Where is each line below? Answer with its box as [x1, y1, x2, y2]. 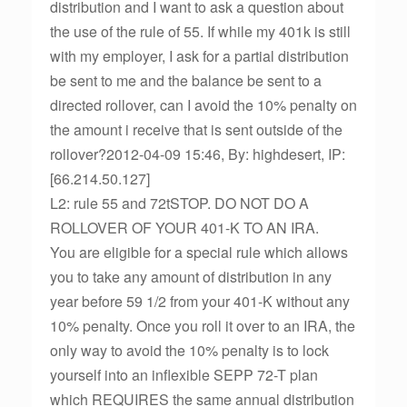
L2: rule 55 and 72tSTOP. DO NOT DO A [50, 193, 309, 213]
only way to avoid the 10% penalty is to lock [50, 340, 329, 361]
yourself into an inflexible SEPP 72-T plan [50, 364, 318, 385]
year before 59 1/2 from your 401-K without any [50, 291, 350, 312]
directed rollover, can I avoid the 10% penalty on [50, 94, 357, 115]
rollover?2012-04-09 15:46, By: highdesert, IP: [50, 144, 345, 164]
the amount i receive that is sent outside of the [50, 119, 342, 140]
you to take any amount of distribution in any [50, 266, 332, 287]
